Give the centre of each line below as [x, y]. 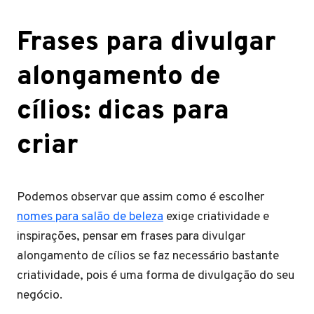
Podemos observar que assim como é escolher [141, 197]
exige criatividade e [216, 217]
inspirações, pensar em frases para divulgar [131, 237]
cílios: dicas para [123, 112]
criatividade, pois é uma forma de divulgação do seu [156, 276]
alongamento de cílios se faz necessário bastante [148, 256]
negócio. [42, 295]
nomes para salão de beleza [90, 217]
